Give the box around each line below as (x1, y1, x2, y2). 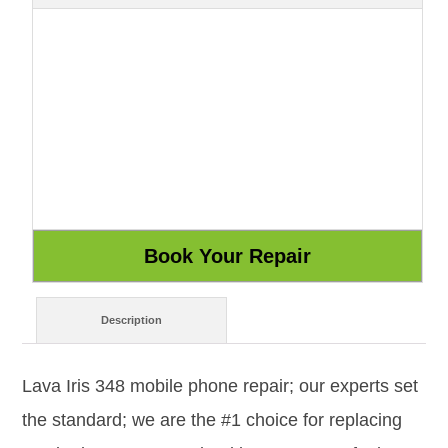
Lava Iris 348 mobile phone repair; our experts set (22, 375, 418, 396)
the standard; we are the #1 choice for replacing (22, 409, 402, 430)
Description (101, 314, 163, 327)
